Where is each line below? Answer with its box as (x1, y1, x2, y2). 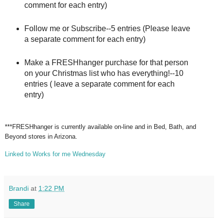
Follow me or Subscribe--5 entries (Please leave (24, 24, 190, 33)
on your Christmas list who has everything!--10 (24, 69, 183, 78)
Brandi (9, 184, 29, 193)
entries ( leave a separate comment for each (24, 80, 175, 89)
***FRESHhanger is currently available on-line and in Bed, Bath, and (5, 123, 196, 130)
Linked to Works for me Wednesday (5, 150, 106, 158)
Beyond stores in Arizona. (5, 132, 77, 140)
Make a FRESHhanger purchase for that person (24, 58, 188, 67)
